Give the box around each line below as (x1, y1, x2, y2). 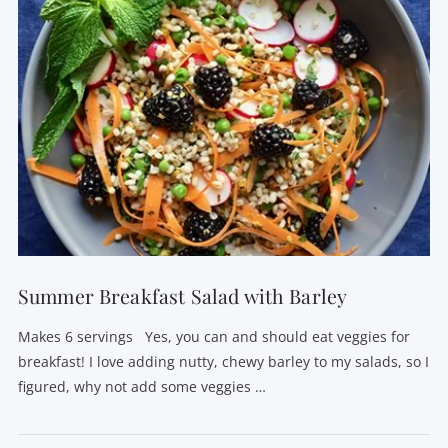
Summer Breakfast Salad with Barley (17, 282, 348, 309)
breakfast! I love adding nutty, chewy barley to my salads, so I (17, 352, 429, 372)
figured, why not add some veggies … (17, 377, 266, 397)
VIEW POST (184, 144, 264, 162)
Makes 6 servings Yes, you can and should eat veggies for (17, 327, 410, 347)
